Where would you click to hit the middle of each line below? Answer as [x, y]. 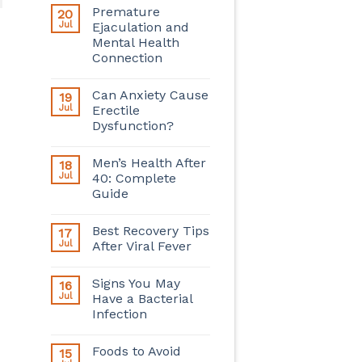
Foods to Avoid [136, 351]
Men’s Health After [149, 162]
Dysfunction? [133, 125]
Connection [127, 57]
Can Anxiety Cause [150, 95]
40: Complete [134, 178]
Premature [126, 11]
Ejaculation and [140, 27]
